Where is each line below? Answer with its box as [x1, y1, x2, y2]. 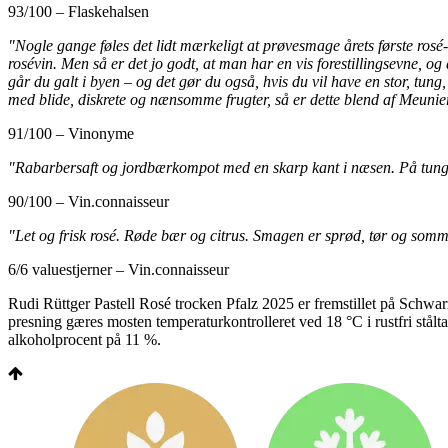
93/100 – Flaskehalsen [8, 2, 149, 20]
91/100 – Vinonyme [8, 124, 134, 142]
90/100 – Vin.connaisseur [8, 192, 169, 210]
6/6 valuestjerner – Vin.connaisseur [8, 260, 229, 278]
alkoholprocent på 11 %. [8, 330, 161, 348]
